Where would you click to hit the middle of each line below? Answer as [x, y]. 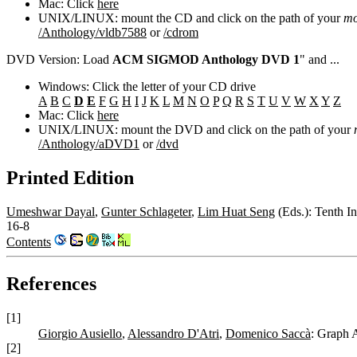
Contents [29, 242]
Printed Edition [70, 178]
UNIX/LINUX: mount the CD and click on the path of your [191, 18]
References [51, 284]
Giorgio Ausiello [80, 333]
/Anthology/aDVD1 [89, 144]
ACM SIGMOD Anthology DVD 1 [206, 60]
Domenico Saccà [268, 333]
